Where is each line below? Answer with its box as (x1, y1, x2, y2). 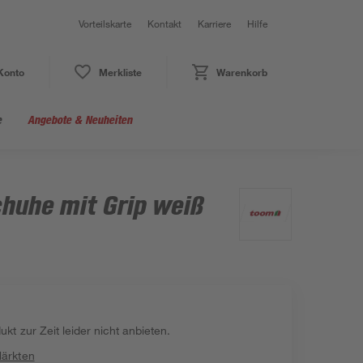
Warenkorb (216, 66, 267, 79)
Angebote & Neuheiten (28, 113, 132, 126)
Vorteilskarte (79, 17, 131, 30)
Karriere (198, 17, 231, 30)
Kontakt (147, 17, 181, 30)
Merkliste (98, 66, 142, 79)
